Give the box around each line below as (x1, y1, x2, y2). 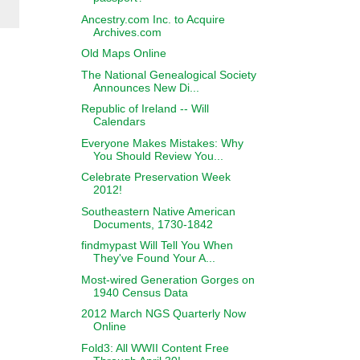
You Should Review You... (92, 149, 223, 162)
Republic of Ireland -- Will (80, 102, 209, 115)
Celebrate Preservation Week (80, 170, 231, 183)
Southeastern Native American (80, 204, 235, 218)
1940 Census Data (92, 285, 188, 299)
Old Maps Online (80, 47, 166, 59)
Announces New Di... (92, 80, 199, 94)
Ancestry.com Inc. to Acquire (80, 12, 225, 26)
